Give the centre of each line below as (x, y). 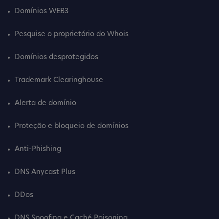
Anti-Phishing (38, 150)
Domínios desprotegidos (56, 58)
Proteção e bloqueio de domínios (72, 127)
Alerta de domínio (45, 104)
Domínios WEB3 (42, 12)
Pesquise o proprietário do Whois (72, 35)
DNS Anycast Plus (45, 173)
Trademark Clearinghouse (59, 81)
